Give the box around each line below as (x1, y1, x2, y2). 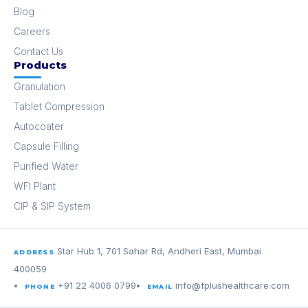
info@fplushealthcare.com (175, 279, 290, 291)
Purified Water (14, 159, 78, 172)
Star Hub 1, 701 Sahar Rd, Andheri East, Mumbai (57, 245, 262, 256)
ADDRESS (14, 247, 58, 256)
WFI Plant (14, 179, 56, 192)
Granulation (14, 80, 65, 92)
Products (14, 58, 67, 71)
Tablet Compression (14, 100, 104, 112)
